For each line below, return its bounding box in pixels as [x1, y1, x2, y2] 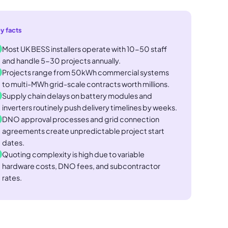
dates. [2, 138, 24, 147]
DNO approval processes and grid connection [2, 115, 159, 124]
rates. [2, 173, 22, 182]
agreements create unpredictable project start [2, 126, 164, 135]
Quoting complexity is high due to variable [2, 150, 145, 159]
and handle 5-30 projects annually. [2, 56, 121, 65]
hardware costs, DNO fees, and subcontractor [2, 161, 160, 170]
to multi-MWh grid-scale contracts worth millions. [2, 79, 169, 89]
